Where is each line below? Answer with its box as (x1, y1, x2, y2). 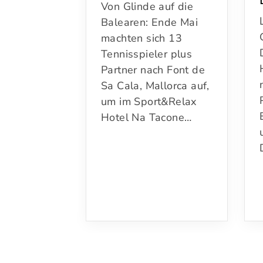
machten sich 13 (101, 31, 183, 45)
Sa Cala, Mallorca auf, (101, 78, 210, 93)
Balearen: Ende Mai (101, 15, 198, 29)
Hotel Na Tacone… (101, 110, 192, 124)
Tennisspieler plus (101, 46, 193, 61)
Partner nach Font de (101, 62, 205, 77)
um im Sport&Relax (101, 94, 197, 109)
